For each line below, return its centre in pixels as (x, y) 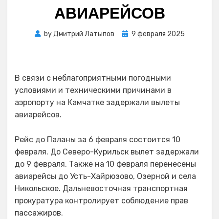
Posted (133, 33)
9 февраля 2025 (158, 34)
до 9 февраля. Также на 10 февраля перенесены (105, 164)
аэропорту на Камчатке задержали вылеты (97, 102)
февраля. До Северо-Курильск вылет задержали (107, 152)
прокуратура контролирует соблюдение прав (101, 201)
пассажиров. (39, 213)
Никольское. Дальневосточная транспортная (101, 188)
